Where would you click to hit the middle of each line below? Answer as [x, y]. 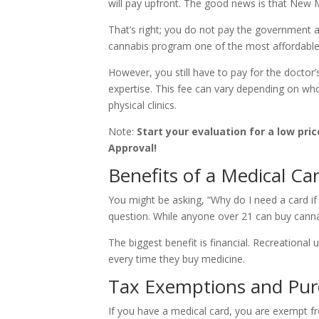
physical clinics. [142, 105]
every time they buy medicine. [177, 259]
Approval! [132, 148]
